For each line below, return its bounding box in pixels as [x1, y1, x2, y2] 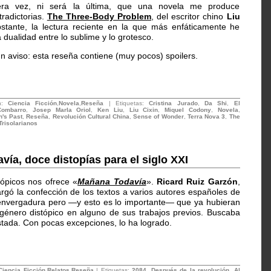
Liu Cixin [129, 106, 158, 113]
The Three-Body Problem [47, 11, 151, 21]
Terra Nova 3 [187, 113, 226, 120]
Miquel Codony [165, 106, 211, 113]
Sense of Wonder [133, 113, 184, 120]
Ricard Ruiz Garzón [156, 177, 238, 186]
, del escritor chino [151, 11, 227, 21]
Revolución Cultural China [52, 113, 130, 120]
